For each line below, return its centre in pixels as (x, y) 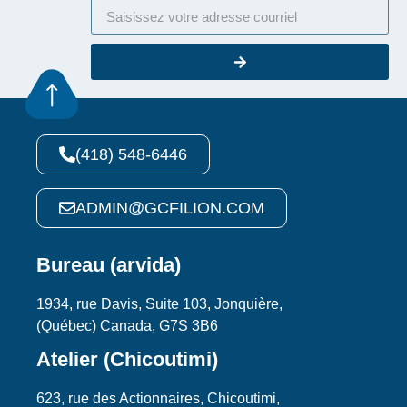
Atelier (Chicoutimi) (127, 360)
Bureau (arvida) (109, 265)
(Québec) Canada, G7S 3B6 (127, 326)
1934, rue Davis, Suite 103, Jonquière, (159, 304)
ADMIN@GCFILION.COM (170, 208)
